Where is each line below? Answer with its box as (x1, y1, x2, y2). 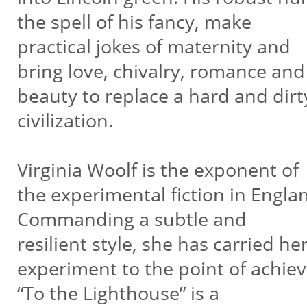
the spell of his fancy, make (16, 9, 256, 34)
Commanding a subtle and (16, 206, 251, 232)
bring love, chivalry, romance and (16, 58, 305, 84)
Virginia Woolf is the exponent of (16, 157, 299, 182)
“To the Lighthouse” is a (16, 280, 224, 306)
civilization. (16, 108, 118, 133)
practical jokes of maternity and (16, 34, 291, 59)
